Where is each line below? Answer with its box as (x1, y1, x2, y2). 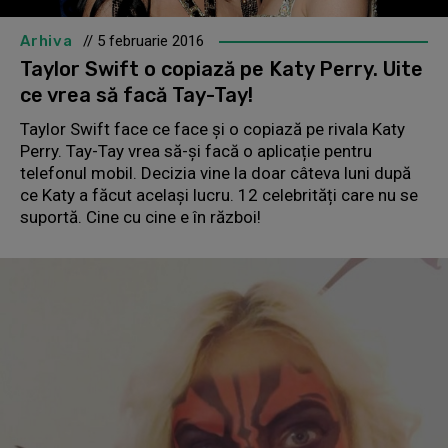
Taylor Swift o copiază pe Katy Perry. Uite (20, 57, 423, 82)
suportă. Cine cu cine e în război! (20, 207, 261, 228)
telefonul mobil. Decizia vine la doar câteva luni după (20, 163, 411, 184)
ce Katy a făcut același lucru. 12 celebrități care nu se (20, 185, 418, 206)
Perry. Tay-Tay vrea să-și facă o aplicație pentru (20, 141, 372, 162)
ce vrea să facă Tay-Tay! (20, 83, 253, 108)
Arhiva (20, 32, 73, 51)
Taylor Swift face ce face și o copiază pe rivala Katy (20, 119, 405, 140)
